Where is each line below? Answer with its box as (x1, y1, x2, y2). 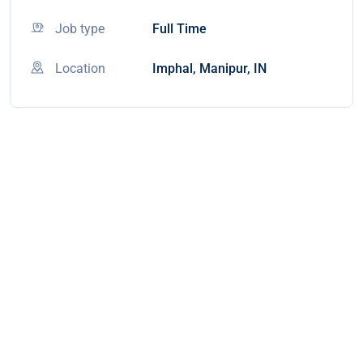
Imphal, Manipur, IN (152, 61, 267, 76)
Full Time (152, 21, 207, 36)
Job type (55, 21, 105, 36)
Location (55, 61, 105, 76)
